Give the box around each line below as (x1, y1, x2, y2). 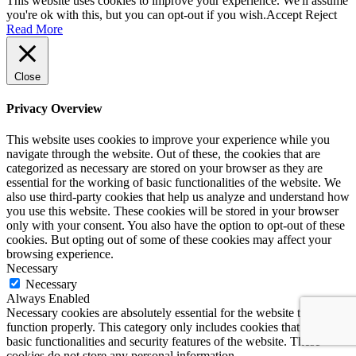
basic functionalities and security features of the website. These (6, 335, 320, 349)
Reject (305, 7, 337, 21)
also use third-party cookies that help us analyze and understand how (6, 190, 350, 204)
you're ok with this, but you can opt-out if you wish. (6, 7, 266, 21)
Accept (266, 7, 302, 21)
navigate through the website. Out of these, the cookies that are (6, 147, 320, 161)
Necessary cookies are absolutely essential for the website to (6, 306, 307, 320)
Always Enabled (6, 292, 90, 306)
